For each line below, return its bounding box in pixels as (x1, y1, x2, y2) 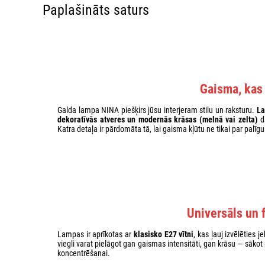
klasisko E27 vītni (133, 229, 194, 239)
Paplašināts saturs (43, 1, 149, 18)
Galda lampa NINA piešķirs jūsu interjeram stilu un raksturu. (57, 105, 257, 115)
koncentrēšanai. (57, 248, 110, 258)
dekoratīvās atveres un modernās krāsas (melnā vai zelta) (57, 114, 258, 124)
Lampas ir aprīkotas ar (57, 229, 134, 239)
